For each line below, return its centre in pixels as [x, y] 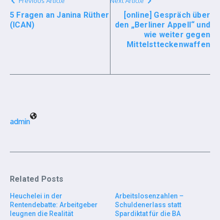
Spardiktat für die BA [148, 214]
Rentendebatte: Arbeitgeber [54, 205]
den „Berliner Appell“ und [163, 25]
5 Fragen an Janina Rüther [59, 15]
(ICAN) [22, 25]
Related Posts [37, 179]
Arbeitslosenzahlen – [149, 196]
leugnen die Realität [41, 214]
